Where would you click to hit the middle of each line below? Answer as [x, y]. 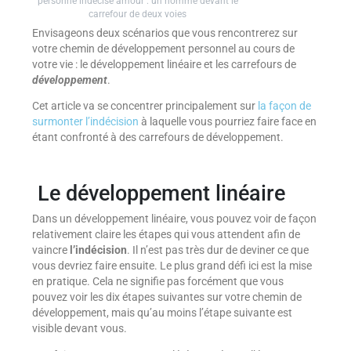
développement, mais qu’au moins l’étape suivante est [162, 313]
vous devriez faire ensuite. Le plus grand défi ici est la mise [172, 266]
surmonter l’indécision [85, 122]
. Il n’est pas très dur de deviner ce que [217, 250]
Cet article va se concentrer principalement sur [145, 106]
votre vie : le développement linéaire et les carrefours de [164, 64]
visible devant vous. [79, 329]
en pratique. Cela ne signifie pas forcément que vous [157, 282]
